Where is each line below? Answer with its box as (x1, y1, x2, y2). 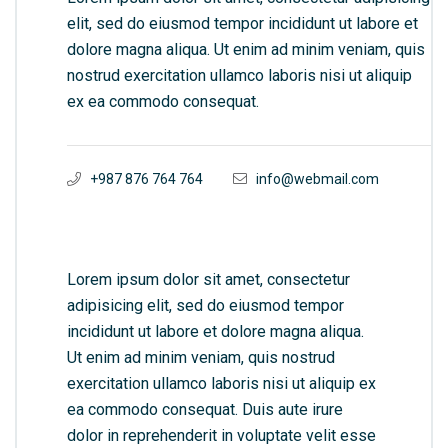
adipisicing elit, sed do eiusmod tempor (67, 295, 344, 315)
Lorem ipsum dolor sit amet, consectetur (67, 269, 350, 289)
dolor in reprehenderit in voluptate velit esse (67, 425, 376, 445)
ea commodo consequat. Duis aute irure (67, 399, 343, 419)
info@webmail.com (256, 170, 379, 187)
